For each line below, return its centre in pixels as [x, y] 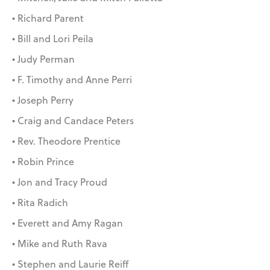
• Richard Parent [48, 18]
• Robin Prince [43, 162]
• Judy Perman [43, 59]
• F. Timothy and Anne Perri [72, 80]
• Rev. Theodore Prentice [66, 141]
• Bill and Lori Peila [53, 39]
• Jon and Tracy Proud [60, 182]
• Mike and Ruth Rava [60, 244]
